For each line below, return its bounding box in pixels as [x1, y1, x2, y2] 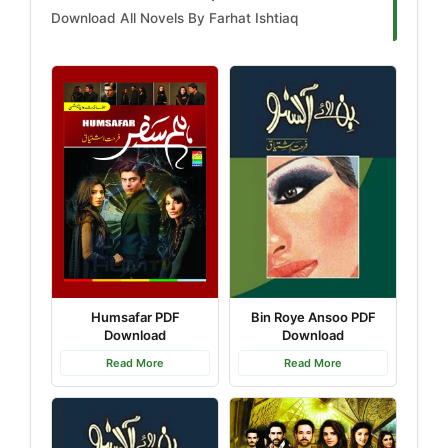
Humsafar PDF [90, 308, 180, 325]
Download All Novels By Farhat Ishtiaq [51, 10, 298, 27]
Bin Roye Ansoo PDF [250, 308, 376, 325]
